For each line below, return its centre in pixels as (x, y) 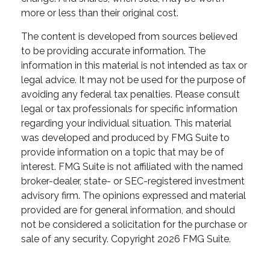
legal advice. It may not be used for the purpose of (133, 80)
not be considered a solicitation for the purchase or (134, 224)
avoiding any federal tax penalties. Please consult (130, 94)
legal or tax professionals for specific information (129, 108)
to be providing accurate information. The (113, 51)
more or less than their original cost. (100, 13)
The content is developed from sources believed (129, 36)
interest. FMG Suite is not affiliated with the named (132, 166)
